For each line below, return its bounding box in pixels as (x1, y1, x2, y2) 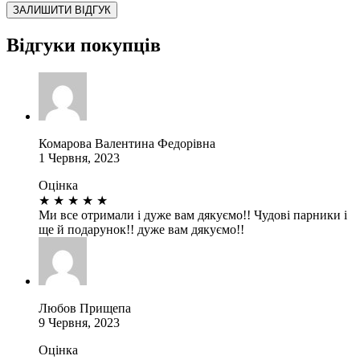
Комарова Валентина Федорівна (39, 136, 215, 150)
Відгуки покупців (6, 34, 161, 55)
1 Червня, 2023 (39, 150, 120, 165)
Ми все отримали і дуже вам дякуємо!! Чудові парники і (39, 207, 347, 222)
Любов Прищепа (39, 301, 131, 315)
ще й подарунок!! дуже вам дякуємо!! (39, 222, 244, 236)
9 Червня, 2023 (39, 315, 120, 329)
